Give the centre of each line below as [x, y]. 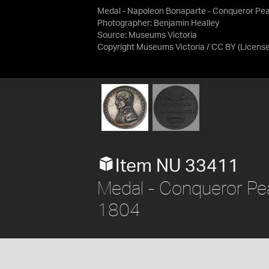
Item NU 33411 [177, 166]
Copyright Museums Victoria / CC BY [167, 47]
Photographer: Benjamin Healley [158, 23]
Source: [113, 35]
